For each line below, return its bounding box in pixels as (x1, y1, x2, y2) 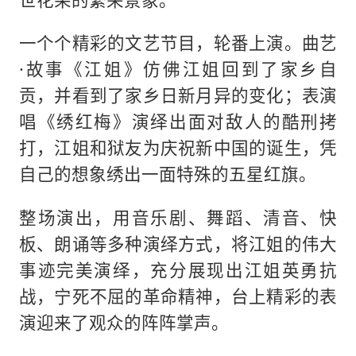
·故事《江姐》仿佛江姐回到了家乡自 (18, 57, 338, 80)
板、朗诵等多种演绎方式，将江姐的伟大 (18, 231, 338, 255)
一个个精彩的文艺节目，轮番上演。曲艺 (18, 31, 338, 54)
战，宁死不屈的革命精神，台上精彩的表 (18, 284, 338, 308)
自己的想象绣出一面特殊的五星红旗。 (18, 162, 316, 185)
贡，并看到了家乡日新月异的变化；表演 (18, 83, 338, 106)
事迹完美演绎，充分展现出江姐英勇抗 (18, 257, 338, 281)
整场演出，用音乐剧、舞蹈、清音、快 (18, 205, 338, 229)
